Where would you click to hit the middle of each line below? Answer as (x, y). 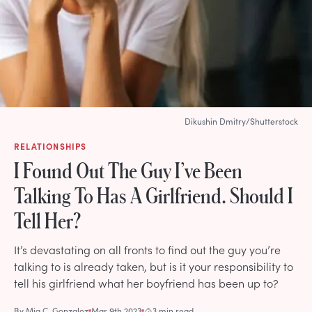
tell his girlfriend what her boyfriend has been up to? (146, 282)
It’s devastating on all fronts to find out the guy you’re (147, 249)
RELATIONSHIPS (50, 146)
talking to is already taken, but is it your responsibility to (154, 266)
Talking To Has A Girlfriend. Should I (154, 195)
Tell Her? (48, 220)
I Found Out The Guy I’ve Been (128, 170)
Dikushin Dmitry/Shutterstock (241, 121)
